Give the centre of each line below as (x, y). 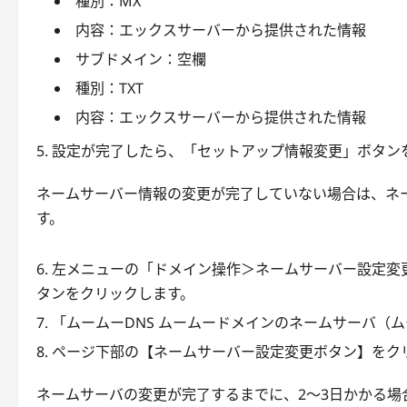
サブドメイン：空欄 (141, 59)
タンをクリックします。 (115, 293)
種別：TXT (109, 88)
